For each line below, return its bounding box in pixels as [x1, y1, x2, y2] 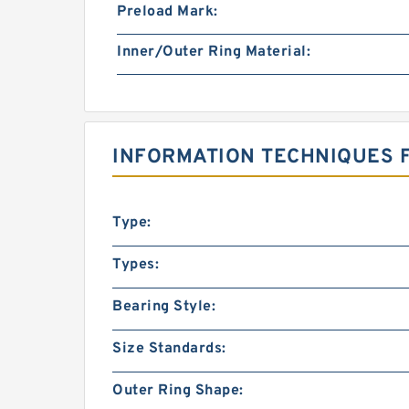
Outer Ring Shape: [112, 382, 244, 401]
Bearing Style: [112, 298, 215, 317]
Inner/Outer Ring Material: [117, 43, 310, 62]
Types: [112, 256, 159, 275]
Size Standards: [112, 340, 226, 359]
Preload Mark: [117, 3, 218, 22]
